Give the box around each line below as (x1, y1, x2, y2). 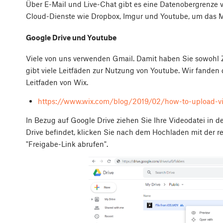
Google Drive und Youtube (26, 32, 116, 42)
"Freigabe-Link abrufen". (26, 139, 108, 149)
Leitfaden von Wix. (26, 78, 88, 87)
